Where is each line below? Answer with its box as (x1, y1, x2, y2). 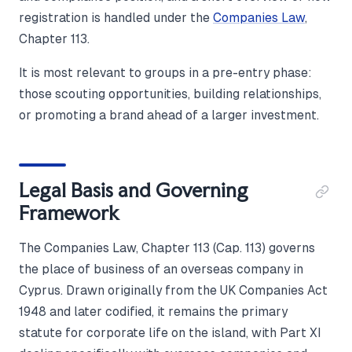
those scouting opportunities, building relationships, (19, 87, 321, 101)
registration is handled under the (19, 11, 213, 24)
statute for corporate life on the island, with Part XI (19, 326, 321, 339)
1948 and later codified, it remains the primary (19, 305, 288, 318)
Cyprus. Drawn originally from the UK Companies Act (19, 284, 328, 297)
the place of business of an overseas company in (19, 262, 303, 276)
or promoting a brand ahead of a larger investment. (19, 108, 319, 122)
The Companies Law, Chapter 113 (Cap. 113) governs (19, 241, 315, 255)
